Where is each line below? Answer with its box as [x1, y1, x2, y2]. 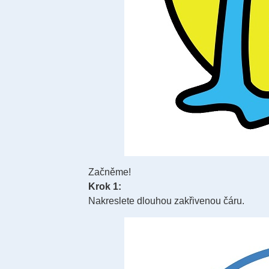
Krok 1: [88, 181, 121, 192]
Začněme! [88, 166, 131, 177]
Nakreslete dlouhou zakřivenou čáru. [88, 195, 244, 206]
